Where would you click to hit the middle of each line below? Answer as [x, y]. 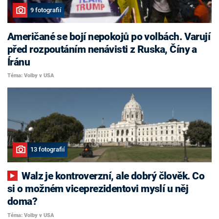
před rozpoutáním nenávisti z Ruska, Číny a [102, 49]
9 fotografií [45, 10]
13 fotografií [47, 150]
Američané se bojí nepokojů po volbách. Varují [109, 36]
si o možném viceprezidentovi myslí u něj [98, 189]
